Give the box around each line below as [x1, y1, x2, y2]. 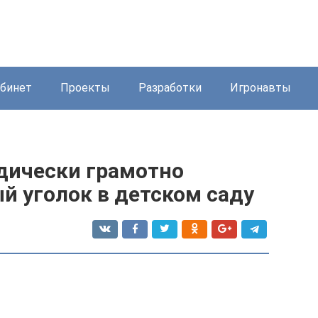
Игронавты [230, 81, 291, 94]
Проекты [60, 81, 110, 94]
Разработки [138, 81, 202, 94]
